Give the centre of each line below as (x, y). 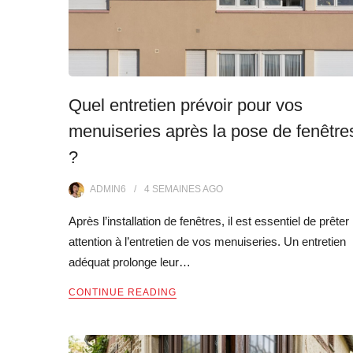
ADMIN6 (108, 189)
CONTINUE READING (123, 292)
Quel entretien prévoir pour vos (186, 105)
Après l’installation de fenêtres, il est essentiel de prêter (209, 221)
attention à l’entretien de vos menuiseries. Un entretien (207, 241)
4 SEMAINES (173, 189)
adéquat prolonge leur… (130, 262)
